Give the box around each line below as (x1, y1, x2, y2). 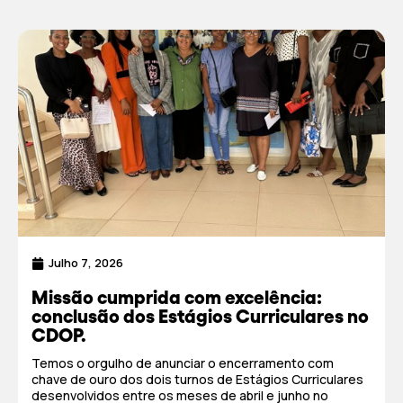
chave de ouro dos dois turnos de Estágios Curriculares (31, 371, 363, 388)
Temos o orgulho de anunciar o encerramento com (31, 354, 334, 372)
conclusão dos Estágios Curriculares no (31, 305, 369, 327)
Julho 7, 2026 (49, 255, 123, 271)
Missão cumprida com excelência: (31, 286, 322, 309)
